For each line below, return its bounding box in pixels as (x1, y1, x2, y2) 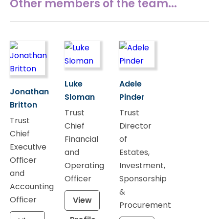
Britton (10, 99, 37, 110)
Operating (65, 159, 104, 171)
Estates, (119, 146, 150, 158)
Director (119, 120, 152, 131)
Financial (65, 133, 98, 145)
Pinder (119, 91, 145, 103)
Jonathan (10, 86, 49, 97)
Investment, (119, 159, 165, 171)
